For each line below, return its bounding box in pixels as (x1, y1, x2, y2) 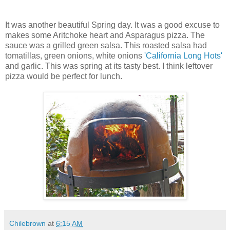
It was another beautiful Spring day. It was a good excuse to (5, 20, 220, 29)
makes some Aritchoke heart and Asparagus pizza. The (5, 30, 205, 40)
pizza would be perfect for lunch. (5, 71, 122, 81)
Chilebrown (9, 219, 46, 227)
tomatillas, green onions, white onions (5, 51, 144, 60)
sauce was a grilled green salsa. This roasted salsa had (5, 41, 207, 50)
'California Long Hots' (144, 51, 222, 60)
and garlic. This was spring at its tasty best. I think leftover (5, 61, 213, 70)
